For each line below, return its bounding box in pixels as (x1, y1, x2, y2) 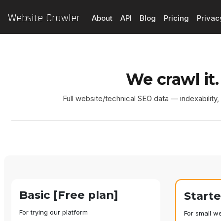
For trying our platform (19, 208, 88, 217)
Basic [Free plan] (19, 188, 118, 202)
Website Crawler (8, 11, 80, 25)
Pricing (164, 13, 189, 23)
